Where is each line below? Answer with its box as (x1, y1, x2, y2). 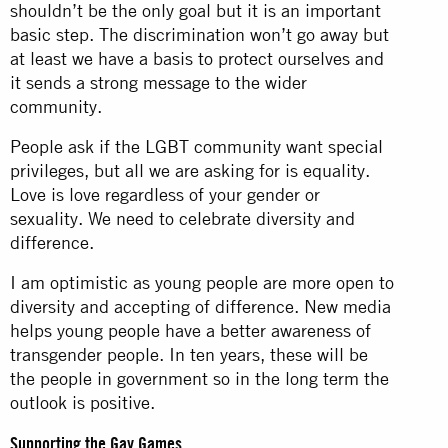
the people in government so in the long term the (10, 367, 389, 389)
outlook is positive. (10, 391, 155, 413)
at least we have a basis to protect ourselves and (10, 47, 384, 69)
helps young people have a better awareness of (10, 319, 371, 341)
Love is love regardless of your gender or (10, 183, 320, 205)
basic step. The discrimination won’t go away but (10, 23, 389, 45)
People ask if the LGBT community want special (10, 135, 383, 157)
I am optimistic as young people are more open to (10, 271, 394, 293)
